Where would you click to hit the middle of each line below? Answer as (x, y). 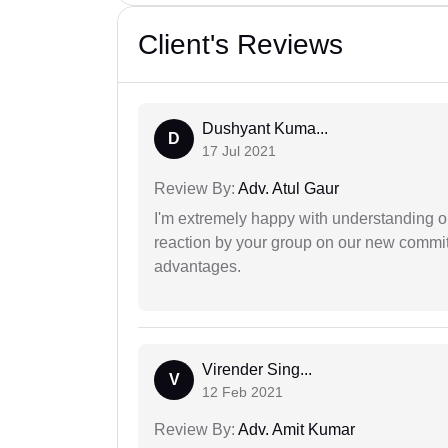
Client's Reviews (240, 45)
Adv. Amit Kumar (295, 430)
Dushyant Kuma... (265, 129)
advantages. (197, 267)
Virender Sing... (257, 370)
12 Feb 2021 (242, 392)
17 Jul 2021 (239, 151)
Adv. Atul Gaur (287, 189)
